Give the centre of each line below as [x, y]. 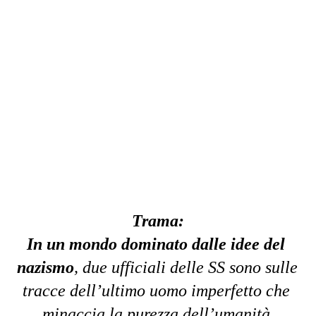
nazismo [45, 267]
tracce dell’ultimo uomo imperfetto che [156, 291]
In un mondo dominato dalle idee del [156, 244]
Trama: [158, 221]
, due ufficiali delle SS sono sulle [186, 267]
